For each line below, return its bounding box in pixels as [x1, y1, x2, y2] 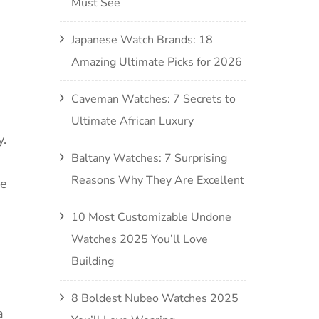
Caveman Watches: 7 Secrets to [70, 91, 236, 107]
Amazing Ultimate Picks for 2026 [70, 54, 242, 70]
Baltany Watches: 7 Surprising [70, 150, 227, 166]
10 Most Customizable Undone [70, 209, 231, 225]
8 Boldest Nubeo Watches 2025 [70, 291, 239, 306]
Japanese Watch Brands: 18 [70, 32, 213, 48]
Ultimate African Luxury [70, 113, 194, 129]
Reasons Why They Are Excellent [70, 172, 244, 188]
